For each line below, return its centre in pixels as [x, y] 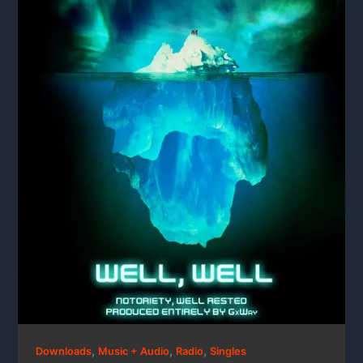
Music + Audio [134, 352]
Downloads [64, 352]
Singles [228, 352]
